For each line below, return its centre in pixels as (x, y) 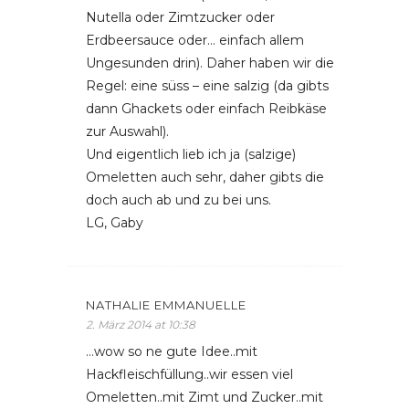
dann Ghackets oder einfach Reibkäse (206, 109)
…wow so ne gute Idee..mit (172, 351)
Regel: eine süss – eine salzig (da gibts (207, 86)
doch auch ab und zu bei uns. (178, 200)
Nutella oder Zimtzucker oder (180, 17)
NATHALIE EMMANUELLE (166, 305)
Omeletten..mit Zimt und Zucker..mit (204, 397)
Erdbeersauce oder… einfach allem (195, 40)
